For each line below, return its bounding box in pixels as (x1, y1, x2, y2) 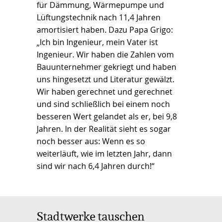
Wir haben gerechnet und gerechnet (37, 86, 172, 97)
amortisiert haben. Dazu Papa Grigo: (37, 24, 173, 35)
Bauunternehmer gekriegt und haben (37, 61, 176, 72)
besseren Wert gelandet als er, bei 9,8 (37, 111, 177, 122)
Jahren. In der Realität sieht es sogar (37, 123, 171, 134)
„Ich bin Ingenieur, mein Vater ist (37, 36, 158, 48)
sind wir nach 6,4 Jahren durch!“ (37, 160, 155, 171)
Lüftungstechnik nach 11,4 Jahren (37, 11, 161, 23)
